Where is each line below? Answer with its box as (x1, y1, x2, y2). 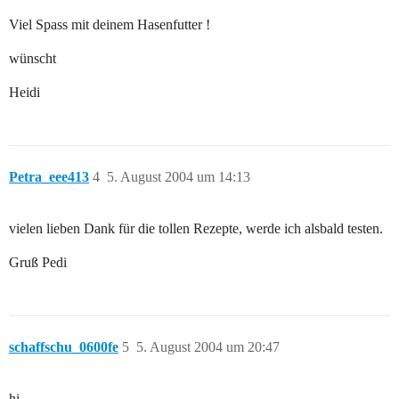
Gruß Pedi (9, 255, 67, 271)
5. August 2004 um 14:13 (107, 169, 250, 185)
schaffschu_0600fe (9, 339, 118, 355)
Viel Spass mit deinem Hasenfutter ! (9, 17, 210, 33)
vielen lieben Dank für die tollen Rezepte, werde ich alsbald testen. (9, 221, 383, 237)
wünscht (9, 51, 56, 67)
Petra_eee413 (9, 169, 89, 185)
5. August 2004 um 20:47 (136, 339, 280, 355)
